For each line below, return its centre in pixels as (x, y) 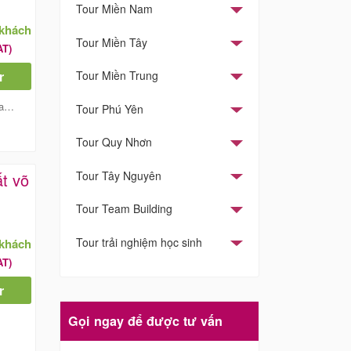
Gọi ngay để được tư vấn (145, 321)
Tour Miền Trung (117, 76)
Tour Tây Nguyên (119, 175)
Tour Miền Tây (112, 42)
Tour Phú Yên (110, 109)
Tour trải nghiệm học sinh (139, 242)
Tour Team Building (124, 209)
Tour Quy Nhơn (114, 142)
